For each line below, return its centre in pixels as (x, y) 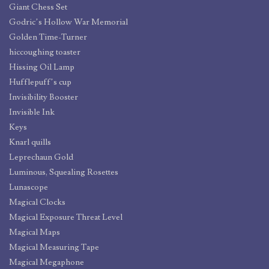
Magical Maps (35, 232)
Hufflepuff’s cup (40, 82)
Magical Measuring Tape (54, 247)
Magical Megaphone (47, 262)
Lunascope (29, 187)
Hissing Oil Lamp (42, 67)
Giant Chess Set (38, 7)
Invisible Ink (32, 112)
